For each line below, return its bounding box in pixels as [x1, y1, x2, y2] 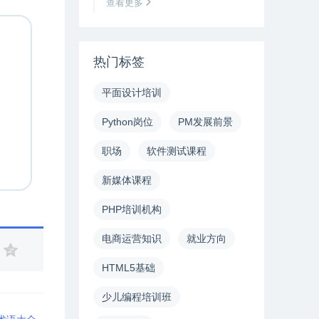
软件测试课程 [147, 145, 206, 157]
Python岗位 [102, 116, 153, 127]
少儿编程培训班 [102, 291, 172, 303]
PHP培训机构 [102, 204, 162, 215]
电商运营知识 [102, 233, 162, 244]
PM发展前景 [178, 116, 233, 127]
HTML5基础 [102, 262, 155, 273]
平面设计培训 [102, 87, 162, 98]
